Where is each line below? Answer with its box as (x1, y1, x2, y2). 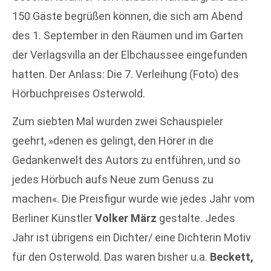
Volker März (95, 212, 157, 225)
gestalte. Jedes (157, 212, 235, 225)
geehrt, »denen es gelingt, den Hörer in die (12, 134, 214, 148)
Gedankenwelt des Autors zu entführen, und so (12, 154, 240, 167)
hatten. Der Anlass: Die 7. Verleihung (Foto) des (12, 68, 239, 80)
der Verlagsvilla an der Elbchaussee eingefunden (12, 48, 247, 61)
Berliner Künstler (12, 212, 95, 225)
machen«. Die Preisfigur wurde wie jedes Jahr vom (12, 192, 255, 206)
